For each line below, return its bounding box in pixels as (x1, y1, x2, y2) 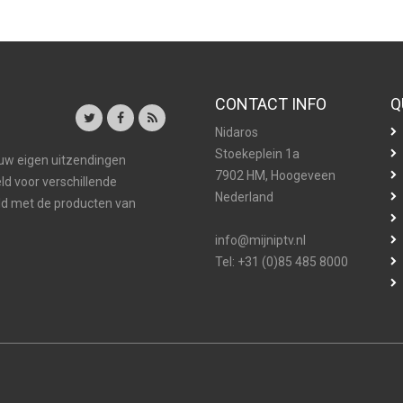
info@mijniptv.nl (215, 233, 306, 247)
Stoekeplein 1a (215, 147, 300, 161)
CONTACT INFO (215, 94, 327, 113)
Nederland (215, 190, 273, 204)
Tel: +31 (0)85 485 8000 (215, 255, 348, 269)
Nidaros (215, 125, 258, 139)
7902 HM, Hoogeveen (215, 168, 336, 183)
